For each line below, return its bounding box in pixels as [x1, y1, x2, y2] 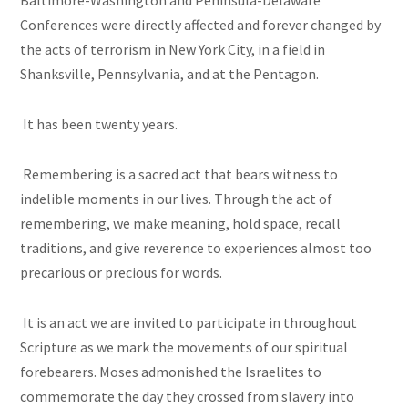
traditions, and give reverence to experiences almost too [20, 239, 372, 258]
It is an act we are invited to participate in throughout [20, 313, 358, 332]
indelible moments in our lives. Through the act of [20, 189, 333, 209]
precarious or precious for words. [20, 263, 223, 282]
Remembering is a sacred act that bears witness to [20, 165, 339, 184]
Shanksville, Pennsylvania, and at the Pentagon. [20, 65, 320, 84]
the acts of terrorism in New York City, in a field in [20, 40, 326, 59]
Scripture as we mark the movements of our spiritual [20, 338, 349, 357]
